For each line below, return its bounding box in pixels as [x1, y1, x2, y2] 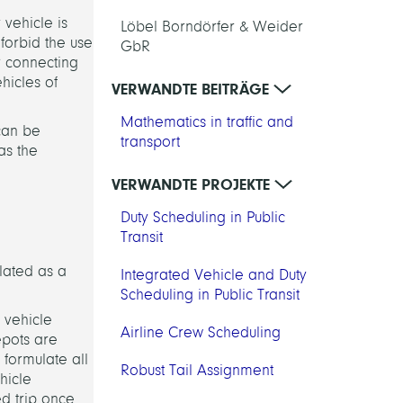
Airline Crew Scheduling [120, 323, 281, 341]
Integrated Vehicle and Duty [120, 265, 307, 283]
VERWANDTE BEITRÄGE [111, 79, 273, 98]
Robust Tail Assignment [120, 361, 273, 379]
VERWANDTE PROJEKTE [111, 175, 274, 193]
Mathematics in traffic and [120, 112, 293, 130]
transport [120, 132, 180, 150]
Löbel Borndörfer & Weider [120, 17, 303, 35]
